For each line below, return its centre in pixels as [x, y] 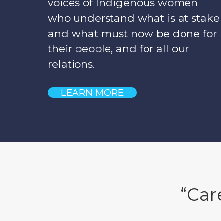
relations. [71, 64]
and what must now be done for [132, 34]
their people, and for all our [118, 49]
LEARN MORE [92, 93]
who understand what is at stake [134, 18]
